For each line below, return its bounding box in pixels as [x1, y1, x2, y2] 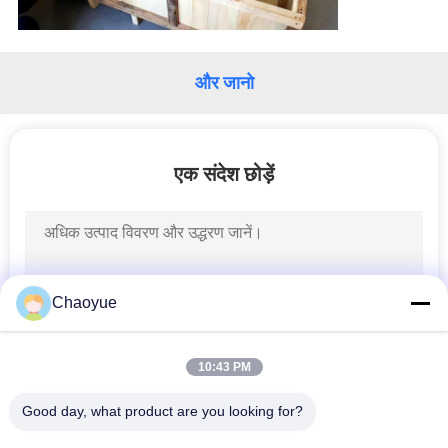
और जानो [194, 71, 254, 93]
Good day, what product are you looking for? [22, 403, 303, 419]
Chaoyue [52, 294, 117, 311]
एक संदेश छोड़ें [174, 161, 274, 186]
